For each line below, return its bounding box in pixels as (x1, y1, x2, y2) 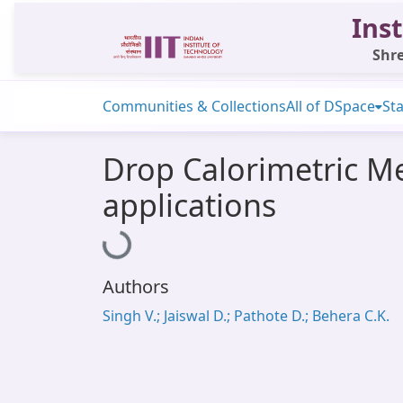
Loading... (103, 219, 173, 257)
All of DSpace (286, 96, 375, 116)
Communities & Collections (103, 96, 286, 116)
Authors (103, 274, 169, 299)
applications (103, 184, 276, 226)
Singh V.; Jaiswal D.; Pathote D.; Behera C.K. (103, 306, 390, 326)
